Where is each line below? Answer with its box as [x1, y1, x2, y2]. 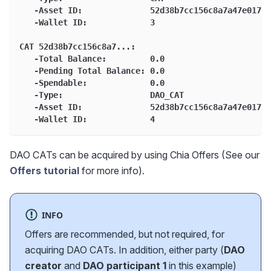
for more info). [79, 164, 145, 177]
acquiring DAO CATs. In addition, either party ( [25, 243, 224, 256]
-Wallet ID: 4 [19, 114, 155, 124]
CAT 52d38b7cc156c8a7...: [19, 41, 135, 51]
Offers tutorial [10, 164, 79, 177]
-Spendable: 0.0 [19, 77, 165, 88]
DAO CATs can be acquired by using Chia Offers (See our [10, 148, 260, 161]
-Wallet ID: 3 [19, 17, 155, 27]
